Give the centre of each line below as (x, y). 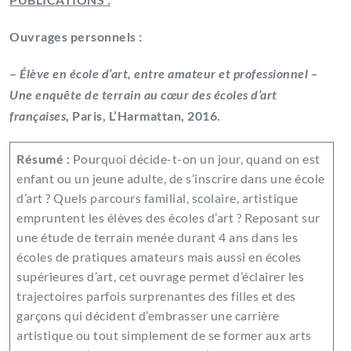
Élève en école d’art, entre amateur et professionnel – (168, 74)
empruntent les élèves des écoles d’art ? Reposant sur (168, 218)
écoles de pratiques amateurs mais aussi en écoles (159, 257)
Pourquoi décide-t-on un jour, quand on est (195, 159)
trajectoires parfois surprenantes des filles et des (156, 296)
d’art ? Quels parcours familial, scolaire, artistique (157, 198)
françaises (38, 116)
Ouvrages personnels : (76, 37)
